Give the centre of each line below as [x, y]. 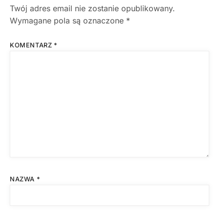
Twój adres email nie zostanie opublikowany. [92, 9]
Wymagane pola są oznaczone [68, 21]
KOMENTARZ [32, 45]
